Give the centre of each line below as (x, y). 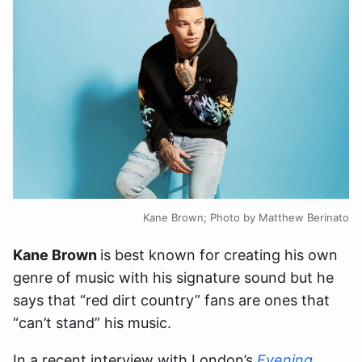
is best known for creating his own (219, 255)
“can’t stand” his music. (92, 323)
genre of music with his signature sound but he (173, 278)
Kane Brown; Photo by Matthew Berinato (246, 218)
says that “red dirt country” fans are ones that (171, 301)
